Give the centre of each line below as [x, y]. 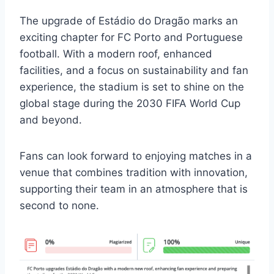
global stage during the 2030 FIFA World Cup [130, 103]
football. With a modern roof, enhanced [116, 54]
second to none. [59, 205]
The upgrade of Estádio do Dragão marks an [129, 20]
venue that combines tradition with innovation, [134, 172]
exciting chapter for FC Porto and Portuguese [131, 37]
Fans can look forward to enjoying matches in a [136, 156]
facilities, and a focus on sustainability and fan [134, 70]
